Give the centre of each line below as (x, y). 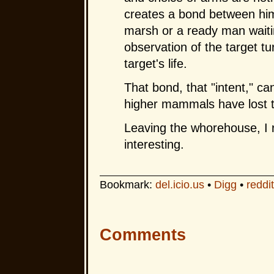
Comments (143, 235)
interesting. (154, 144)
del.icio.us (180, 184)
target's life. (155, 64)
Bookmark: (127, 184)
